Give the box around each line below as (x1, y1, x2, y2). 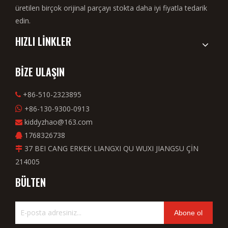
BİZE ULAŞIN (15, 64, 65, 80)
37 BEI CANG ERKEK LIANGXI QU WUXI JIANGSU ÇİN (22, 144, 198, 154)
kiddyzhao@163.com (24, 117, 93, 127)
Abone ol (174, 209, 203, 217)
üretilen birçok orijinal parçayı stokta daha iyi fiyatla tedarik (15, 3, 207, 13)
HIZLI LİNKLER (15, 34, 71, 49)
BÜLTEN (15, 175, 46, 190)
